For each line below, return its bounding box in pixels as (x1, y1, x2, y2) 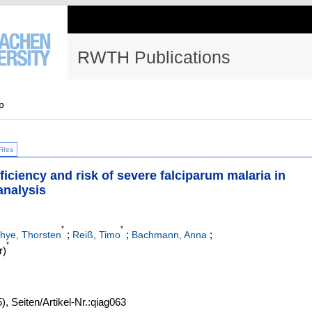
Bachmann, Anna (132, 229, 207, 241)
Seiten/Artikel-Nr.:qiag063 (11, 295, 126, 308)
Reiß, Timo (72, 229, 120, 241)
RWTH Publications (77, 47, 231, 67)
